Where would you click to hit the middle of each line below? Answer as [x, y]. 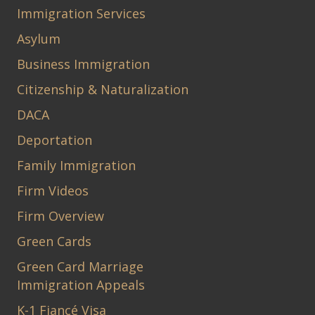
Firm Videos [53, 190]
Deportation [54, 140]
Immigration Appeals [81, 284]
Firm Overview [60, 216]
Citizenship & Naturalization [103, 89]
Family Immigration [76, 165]
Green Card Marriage [80, 266]
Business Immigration [83, 64]
